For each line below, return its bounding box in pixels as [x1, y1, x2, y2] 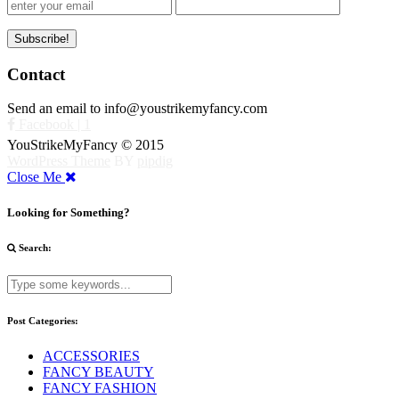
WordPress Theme [7, 153, 110, 169]
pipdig [137, 153, 173, 169]
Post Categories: [7, 315, 78, 327]
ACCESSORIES [43, 348, 140, 364]
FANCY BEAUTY [43, 364, 154, 380]
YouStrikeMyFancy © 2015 [7, 137, 164, 153]
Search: [16, 241, 52, 253]
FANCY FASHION [43, 380, 157, 396]
